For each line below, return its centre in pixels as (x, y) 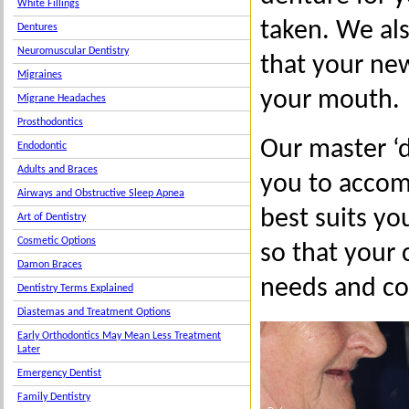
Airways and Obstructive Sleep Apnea (101, 194)
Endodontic (42, 146)
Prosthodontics (50, 122)
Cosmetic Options (57, 241)
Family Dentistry (54, 397)
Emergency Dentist (59, 373)
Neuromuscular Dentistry (73, 51)
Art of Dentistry (52, 217)
